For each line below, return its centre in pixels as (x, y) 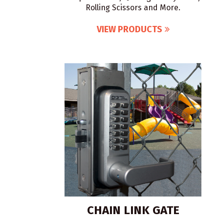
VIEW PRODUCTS (129, 29)
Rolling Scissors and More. (133, 8)
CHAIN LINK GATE (133, 210)
